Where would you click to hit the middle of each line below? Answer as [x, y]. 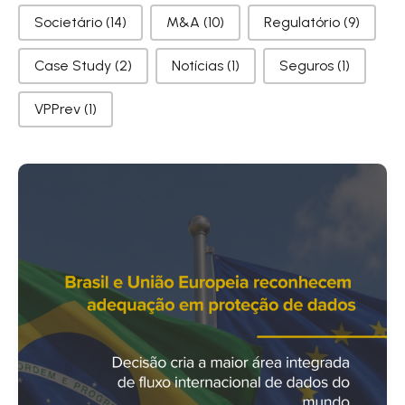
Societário [70, 22]
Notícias [199, 65]
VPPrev [59, 108]
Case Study [75, 65]
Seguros [308, 65]
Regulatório [304, 22]
